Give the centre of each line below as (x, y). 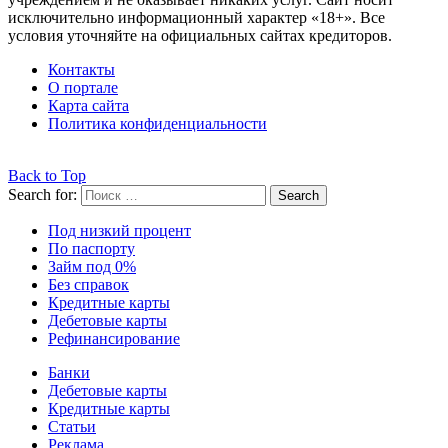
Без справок (88, 284)
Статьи (72, 426)
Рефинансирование (114, 338)
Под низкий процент (119, 230)
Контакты (81, 69)
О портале (83, 87)
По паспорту (91, 248)
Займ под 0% (92, 266)
